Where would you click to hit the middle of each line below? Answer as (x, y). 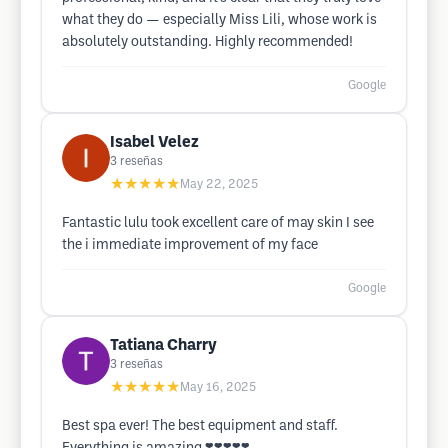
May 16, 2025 (218, 387)
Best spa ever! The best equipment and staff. (200, 426)
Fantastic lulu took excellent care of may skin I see (218, 223)
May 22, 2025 (219, 184)
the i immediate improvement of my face (190, 245)
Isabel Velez (154, 142)
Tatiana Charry (163, 345)
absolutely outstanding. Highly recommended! (207, 42)
